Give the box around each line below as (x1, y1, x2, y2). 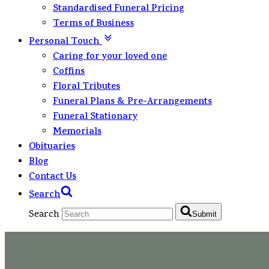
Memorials (53, 125, 101, 140)
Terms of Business (53, 17, 134, 32)
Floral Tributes (53, 80, 120, 95)
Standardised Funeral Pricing (53, 2, 184, 17)
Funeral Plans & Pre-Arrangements (53, 95, 212, 110)
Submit (192, 210, 217, 219)
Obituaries (29, 140, 75, 155)
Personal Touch (29, 35, 102, 50)
